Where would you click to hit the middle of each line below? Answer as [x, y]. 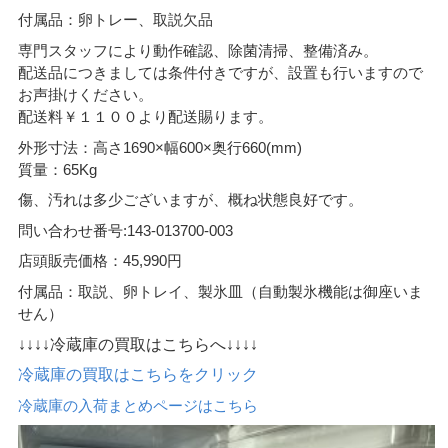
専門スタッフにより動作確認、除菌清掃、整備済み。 [198, 51]
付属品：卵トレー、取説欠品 [116, 20]
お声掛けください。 [86, 95]
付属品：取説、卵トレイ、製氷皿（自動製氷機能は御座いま [221, 291]
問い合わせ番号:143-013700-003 [126, 230]
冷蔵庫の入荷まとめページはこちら [138, 405]
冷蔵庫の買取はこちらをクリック [138, 375]
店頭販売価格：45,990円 [100, 261]
